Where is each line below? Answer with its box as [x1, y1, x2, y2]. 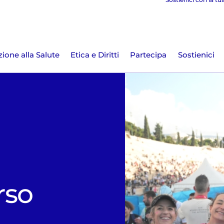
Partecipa [130, 50, 167, 60]
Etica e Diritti [70, 50, 119, 60]
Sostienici [177, 50, 214, 60]
